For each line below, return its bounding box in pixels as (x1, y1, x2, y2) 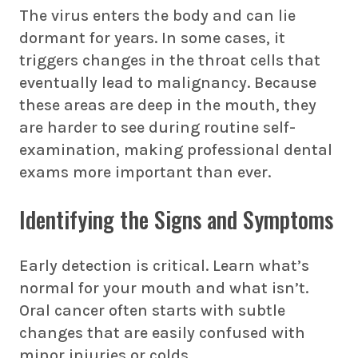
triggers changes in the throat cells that (19, 51, 320, 70)
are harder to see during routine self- (19, 118, 296, 137)
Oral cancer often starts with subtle (19, 301, 285, 320)
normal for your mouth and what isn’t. (19, 279, 308, 297)
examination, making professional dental (19, 141, 332, 159)
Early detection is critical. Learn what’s (19, 257, 309, 275)
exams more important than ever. (19, 163, 271, 181)
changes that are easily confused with (19, 324, 305, 342)
